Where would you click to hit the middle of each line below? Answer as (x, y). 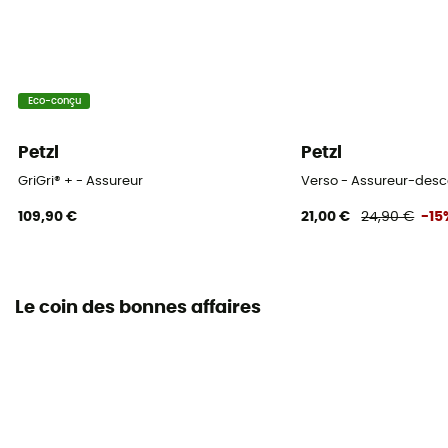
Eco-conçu (54, 100)
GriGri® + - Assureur (81, 182)
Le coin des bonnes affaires (138, 308)
